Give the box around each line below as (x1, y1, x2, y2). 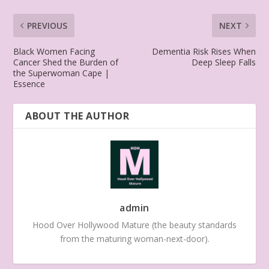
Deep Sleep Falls (191, 56, 256, 68)
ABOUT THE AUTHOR (25, 109, 130, 122)
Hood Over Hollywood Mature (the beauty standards (32, 219, 237, 231)
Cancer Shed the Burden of (13, 56, 119, 68)
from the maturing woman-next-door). (59, 232, 210, 244)
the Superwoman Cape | (13, 67, 110, 79)
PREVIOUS (27, 19, 68, 31)
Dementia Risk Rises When (151, 45, 256, 57)
